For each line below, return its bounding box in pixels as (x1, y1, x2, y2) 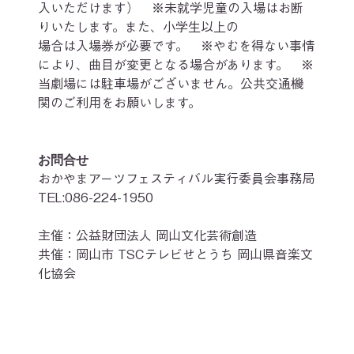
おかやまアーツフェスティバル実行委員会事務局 (38, 172, 315, 186)
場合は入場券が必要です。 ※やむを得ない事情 (38, 40, 315, 53)
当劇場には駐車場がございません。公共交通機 (38, 77, 304, 91)
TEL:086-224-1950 (38, 191, 154, 205)
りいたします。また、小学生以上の (38, 21, 239, 34)
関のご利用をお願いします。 (38, 96, 201, 110)
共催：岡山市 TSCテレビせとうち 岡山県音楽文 (38, 248, 314, 262)
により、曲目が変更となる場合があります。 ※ (38, 58, 314, 72)
